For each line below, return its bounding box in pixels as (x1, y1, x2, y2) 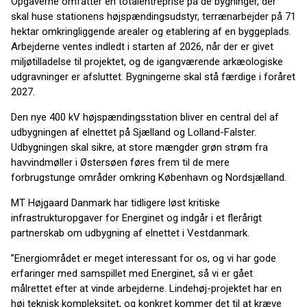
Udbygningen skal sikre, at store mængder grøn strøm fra (11, 141, 268, 153)
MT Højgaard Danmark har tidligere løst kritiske (11, 197, 220, 209)
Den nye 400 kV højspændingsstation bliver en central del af (11, 111, 279, 123)
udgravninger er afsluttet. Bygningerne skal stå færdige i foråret (11, 71, 295, 83)
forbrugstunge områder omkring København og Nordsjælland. (11, 171, 286, 184)
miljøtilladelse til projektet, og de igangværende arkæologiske (11, 56, 283, 68)
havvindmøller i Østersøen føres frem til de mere (11, 156, 230, 169)
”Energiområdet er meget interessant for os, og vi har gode (11, 252, 276, 265)
